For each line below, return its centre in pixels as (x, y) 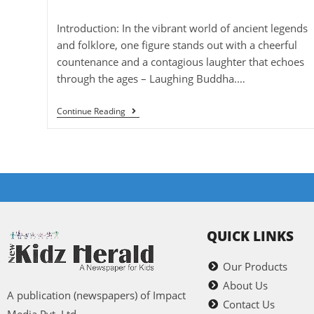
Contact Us (248, 304)
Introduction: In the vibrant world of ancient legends (182, 28)
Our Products (255, 266)
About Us (245, 285)
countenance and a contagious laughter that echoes (180, 61)
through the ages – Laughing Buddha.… (151, 78)
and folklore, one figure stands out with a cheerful (177, 45)
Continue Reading (91, 111)
